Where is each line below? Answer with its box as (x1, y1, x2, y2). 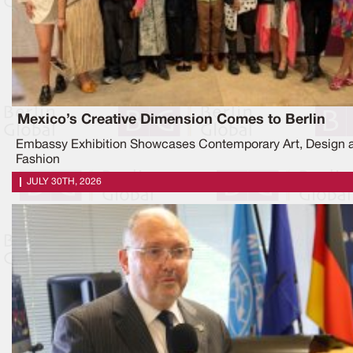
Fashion (16, 154, 60, 166)
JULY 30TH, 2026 (27, 177, 102, 187)
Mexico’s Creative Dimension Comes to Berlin (17, 113, 325, 127)
